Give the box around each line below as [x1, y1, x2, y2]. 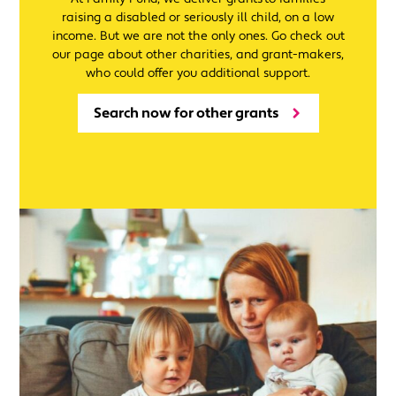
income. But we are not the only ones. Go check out [51, 27, 345, 44]
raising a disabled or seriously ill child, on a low [62, 9, 334, 26]
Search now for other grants [93, 103, 279, 122]
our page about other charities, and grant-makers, [52, 46, 344, 63]
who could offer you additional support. [86, 65, 310, 81]
